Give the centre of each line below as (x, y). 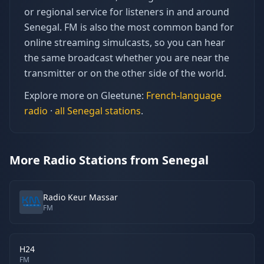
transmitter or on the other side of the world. (125, 73)
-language (199, 95)
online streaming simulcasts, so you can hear (125, 42)
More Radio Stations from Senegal (109, 160)
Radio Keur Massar (80, 197)
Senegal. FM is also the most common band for (129, 27)
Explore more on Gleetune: (84, 95)
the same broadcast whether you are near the (127, 58)
